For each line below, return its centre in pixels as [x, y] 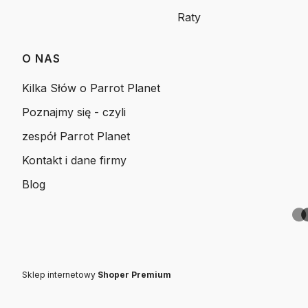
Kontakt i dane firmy [74, 160]
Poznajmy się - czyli [74, 112]
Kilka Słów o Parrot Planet [91, 88]
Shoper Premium [134, 274]
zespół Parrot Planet [76, 136]
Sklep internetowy [60, 274]
